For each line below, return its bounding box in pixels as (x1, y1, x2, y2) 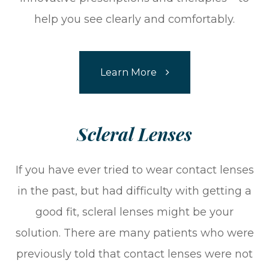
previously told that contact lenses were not (16, 247, 253, 261)
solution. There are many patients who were (15, 226, 254, 240)
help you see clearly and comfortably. (34, 12, 235, 26)
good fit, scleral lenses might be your (35, 205, 234, 219)
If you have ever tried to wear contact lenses (15, 163, 254, 177)
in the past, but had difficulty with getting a (17, 184, 252, 198)
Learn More (100, 65, 157, 78)
